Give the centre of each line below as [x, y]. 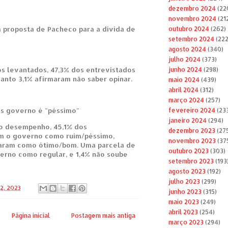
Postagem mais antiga [103, 215]
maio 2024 [184, 80]
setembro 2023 [191, 161]
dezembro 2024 [192, 9]
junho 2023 [185, 192]
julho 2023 [184, 182]
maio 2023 [183, 202]
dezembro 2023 [192, 131]
